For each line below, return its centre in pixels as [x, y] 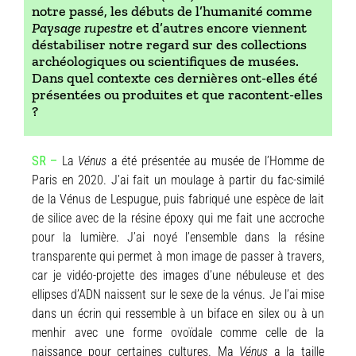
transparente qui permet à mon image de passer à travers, [178, 256]
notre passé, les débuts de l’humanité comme [172, 11]
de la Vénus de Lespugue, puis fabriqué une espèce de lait [178, 199]
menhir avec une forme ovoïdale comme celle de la [178, 333]
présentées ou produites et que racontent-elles [177, 95]
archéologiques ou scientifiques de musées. [165, 61]
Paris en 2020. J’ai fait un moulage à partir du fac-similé [178, 180]
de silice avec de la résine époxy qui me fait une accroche [178, 218]
